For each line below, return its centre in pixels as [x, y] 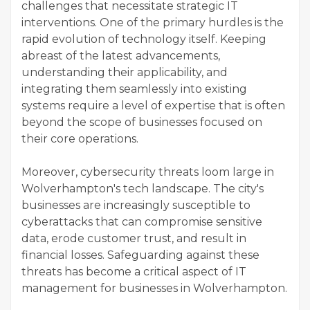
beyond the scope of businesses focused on [142, 122]
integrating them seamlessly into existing [134, 89]
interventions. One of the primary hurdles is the [153, 23]
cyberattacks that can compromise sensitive [142, 222]
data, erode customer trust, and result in [134, 239]
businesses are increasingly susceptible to [136, 206]
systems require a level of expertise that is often [153, 106]
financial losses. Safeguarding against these [140, 255]
